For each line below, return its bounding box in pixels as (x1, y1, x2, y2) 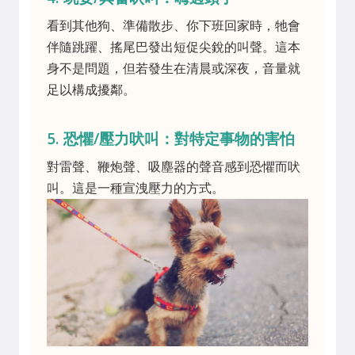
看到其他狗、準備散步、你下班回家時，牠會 (47, 18, 300, 32)
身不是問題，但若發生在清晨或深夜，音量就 (47, 61, 300, 75)
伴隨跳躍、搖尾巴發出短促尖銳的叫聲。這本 (47, 40, 300, 54)
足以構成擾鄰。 (47, 82, 136, 97)
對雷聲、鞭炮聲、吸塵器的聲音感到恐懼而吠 (47, 159, 300, 174)
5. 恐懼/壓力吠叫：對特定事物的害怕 (47, 127, 295, 149)
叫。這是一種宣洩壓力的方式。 (47, 181, 224, 195)
